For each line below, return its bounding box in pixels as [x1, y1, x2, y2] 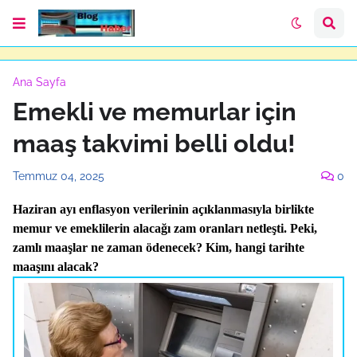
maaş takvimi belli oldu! [13, 129, 296, 158]
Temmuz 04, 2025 [13, 170, 104, 182]
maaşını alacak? [13, 260, 99, 273]
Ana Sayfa [13, 76, 66, 88]
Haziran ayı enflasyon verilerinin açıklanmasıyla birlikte [13, 202, 314, 216]
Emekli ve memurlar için [13, 97, 296, 126]
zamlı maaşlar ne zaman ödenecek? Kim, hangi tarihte [13, 241, 304, 254]
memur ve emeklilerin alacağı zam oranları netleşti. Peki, [13, 222, 317, 235]
